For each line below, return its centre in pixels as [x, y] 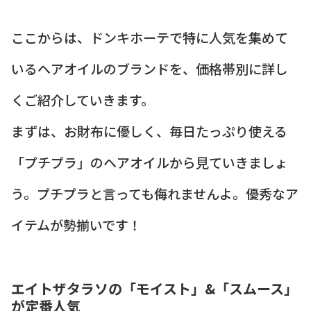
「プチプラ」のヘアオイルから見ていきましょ [150, 162]
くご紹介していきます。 [83, 99]
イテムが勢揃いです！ [76, 224]
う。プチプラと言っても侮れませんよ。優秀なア [155, 193]
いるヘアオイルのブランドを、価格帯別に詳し [150, 68]
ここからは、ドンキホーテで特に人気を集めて [150, 37]
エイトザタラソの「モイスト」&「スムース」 [154, 289]
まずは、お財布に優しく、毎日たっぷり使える [149, 131]
